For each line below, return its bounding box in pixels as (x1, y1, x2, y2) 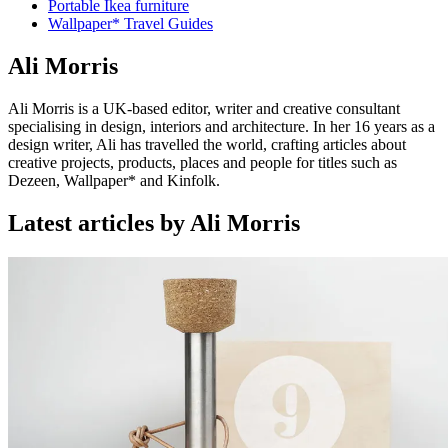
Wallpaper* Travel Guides (48, 15, 213, 32)
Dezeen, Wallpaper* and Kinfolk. (8, 171, 220, 189)
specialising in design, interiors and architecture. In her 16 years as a (8, 117, 435, 135)
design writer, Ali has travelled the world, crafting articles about (8, 135, 406, 153)
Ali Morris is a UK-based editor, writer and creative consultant (8, 99, 400, 117)
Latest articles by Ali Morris (8, 209, 300, 236)
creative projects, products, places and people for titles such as (8, 153, 397, 171)
